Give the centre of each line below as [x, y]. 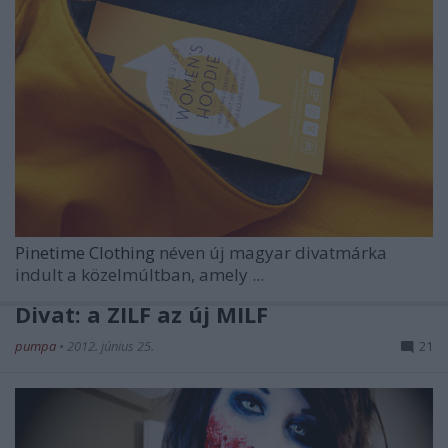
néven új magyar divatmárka [273, 252]
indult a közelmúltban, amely [133, 274]
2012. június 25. [110, 345]
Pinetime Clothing [87, 252]
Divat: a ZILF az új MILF [141, 313]
